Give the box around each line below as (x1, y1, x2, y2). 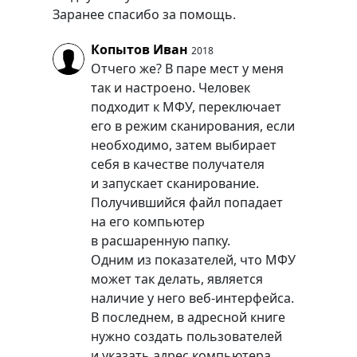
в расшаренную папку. (90, 231, 230, 249)
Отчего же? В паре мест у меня (90, 59, 284, 77)
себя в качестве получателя (90, 155, 265, 173)
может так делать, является (90, 269, 263, 288)
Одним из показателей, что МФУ (90, 250, 296, 269)
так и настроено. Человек (90, 78, 250, 96)
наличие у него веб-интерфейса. (90, 288, 294, 307)
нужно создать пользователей (90, 327, 282, 345)
